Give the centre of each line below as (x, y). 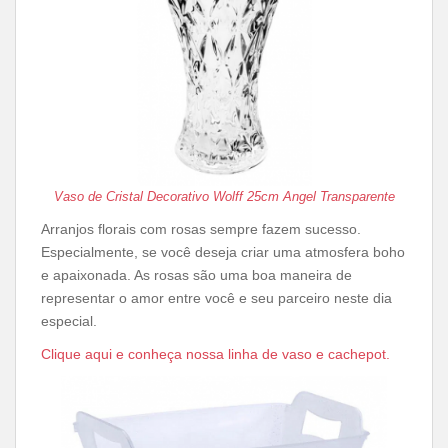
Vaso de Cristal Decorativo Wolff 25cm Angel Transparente (224, 196)
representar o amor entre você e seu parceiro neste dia (216, 298)
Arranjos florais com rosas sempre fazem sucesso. (201, 229)
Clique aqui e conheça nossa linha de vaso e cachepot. (215, 354)
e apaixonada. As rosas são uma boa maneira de (196, 275)
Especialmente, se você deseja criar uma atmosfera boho (223, 252)
